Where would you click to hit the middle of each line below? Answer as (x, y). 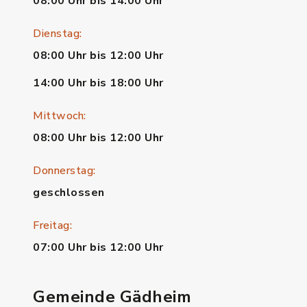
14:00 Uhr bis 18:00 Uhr (98, 83)
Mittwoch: (60, 116)
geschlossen (69, 193)
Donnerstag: (64, 171)
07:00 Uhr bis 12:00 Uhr (98, 247)
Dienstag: (58, 34)
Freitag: (52, 225)
